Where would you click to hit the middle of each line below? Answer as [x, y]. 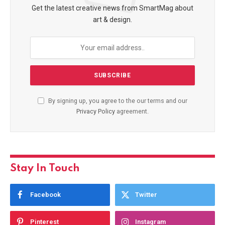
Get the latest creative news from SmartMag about [113, 8]
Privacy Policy [96, 111]
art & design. [113, 19]
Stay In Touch [45, 168]
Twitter [146, 194]
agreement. [132, 111]
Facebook [45, 194]
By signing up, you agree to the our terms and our [117, 100]
